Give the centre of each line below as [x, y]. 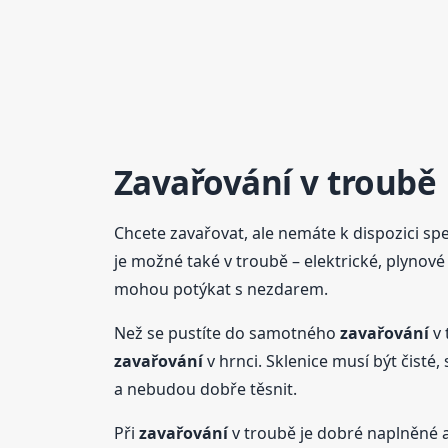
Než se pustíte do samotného [226, 332]
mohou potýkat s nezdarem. [220, 288]
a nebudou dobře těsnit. [205, 388]
